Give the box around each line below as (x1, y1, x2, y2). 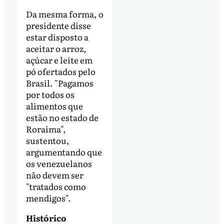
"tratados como (25, 179, 86, 192)
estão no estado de (25, 110, 98, 123)
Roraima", (25, 122, 66, 135)
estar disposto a (25, 30, 88, 43)
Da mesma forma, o (25, 7, 103, 20)
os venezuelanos (25, 156, 92, 169)
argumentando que (25, 145, 102, 158)
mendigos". (25, 191, 71, 204)
